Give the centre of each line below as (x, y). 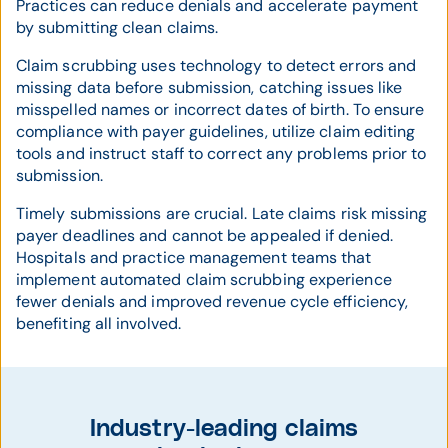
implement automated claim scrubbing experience (204, 280)
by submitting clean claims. (117, 28)
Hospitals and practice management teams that (194, 258)
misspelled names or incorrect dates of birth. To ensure (220, 110)
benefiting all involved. (98, 324)
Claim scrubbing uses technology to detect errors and (216, 66)
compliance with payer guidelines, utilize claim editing (216, 132)
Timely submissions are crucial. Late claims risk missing (222, 214)
